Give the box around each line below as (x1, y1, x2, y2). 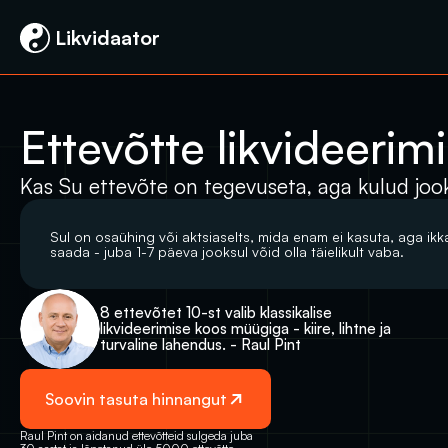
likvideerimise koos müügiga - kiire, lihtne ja (100, 319, 391, 338)
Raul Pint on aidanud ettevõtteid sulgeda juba (20, 428, 253, 443)
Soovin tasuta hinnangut (45, 388, 227, 409)
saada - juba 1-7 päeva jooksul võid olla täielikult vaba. (50, 243, 404, 260)
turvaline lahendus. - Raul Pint (100, 335, 301, 354)
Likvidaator (50, 24, 160, 50)
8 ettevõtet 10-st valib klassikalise (100, 303, 332, 322)
